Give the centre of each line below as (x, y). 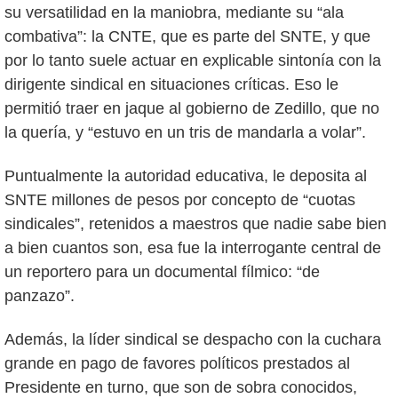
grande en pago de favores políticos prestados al (177, 363)
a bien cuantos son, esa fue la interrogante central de (193, 248)
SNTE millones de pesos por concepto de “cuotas (180, 200)
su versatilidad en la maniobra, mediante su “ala (174, 13)
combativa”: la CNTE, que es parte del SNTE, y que (187, 37)
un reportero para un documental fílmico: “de (162, 272)
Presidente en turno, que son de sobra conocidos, (181, 387)
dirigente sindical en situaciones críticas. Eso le (171, 85)
